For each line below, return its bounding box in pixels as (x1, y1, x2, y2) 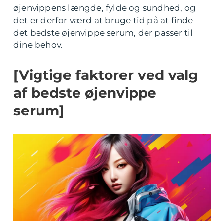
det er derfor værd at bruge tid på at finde (13, 15, 193, 25)
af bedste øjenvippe (13, 84, 156, 101)
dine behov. (13, 40, 63, 50)
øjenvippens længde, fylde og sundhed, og (13, 3, 196, 13)
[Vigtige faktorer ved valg (13, 67, 198, 83)
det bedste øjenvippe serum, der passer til (13, 28, 193, 37)
